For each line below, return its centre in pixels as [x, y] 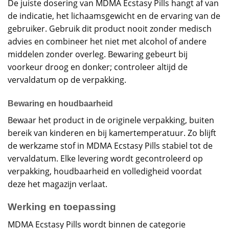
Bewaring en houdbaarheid [60, 103]
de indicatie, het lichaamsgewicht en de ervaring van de [114, 16]
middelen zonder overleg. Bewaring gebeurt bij [98, 54]
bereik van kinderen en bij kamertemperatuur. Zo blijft [112, 133]
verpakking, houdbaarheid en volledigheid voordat [105, 171]
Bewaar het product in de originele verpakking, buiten [111, 120]
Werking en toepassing [62, 207]
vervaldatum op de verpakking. [67, 79]
